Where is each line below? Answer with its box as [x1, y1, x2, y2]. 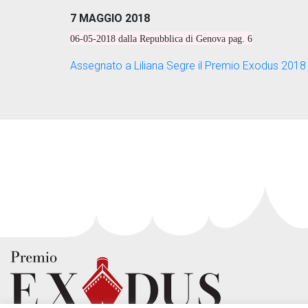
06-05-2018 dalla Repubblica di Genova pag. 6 [70, 34, 252, 44]
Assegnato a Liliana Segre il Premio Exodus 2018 [70, 59, 306, 72]
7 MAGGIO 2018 [70, 12, 150, 25]
